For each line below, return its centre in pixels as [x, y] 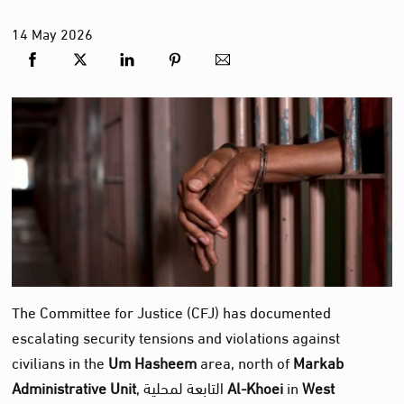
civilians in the [60, 361]
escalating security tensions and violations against [176, 335]
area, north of [245, 361]
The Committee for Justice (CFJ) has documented [172, 310]
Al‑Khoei [256, 386]
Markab [319, 361]
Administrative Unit [74, 386]
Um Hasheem [153, 361]
